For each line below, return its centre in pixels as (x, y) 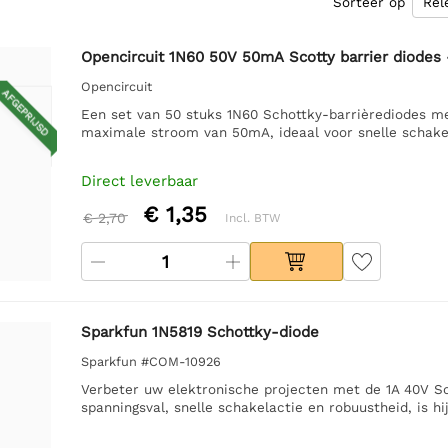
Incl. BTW (252, 217)
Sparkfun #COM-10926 (150, 361)
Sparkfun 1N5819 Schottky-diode (199, 331)
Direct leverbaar (139, 180)
